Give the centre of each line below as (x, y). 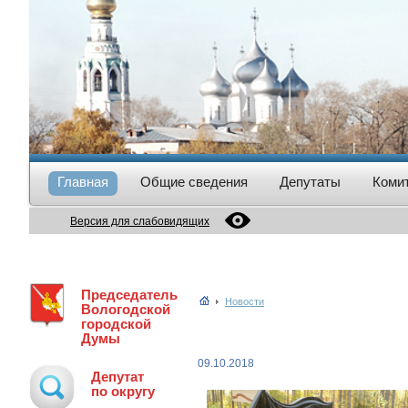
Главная (83, 182)
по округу (123, 392)
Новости (245, 301)
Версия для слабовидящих (140, 221)
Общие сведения (194, 182)
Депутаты (310, 182)
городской (117, 324)
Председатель (130, 295)
